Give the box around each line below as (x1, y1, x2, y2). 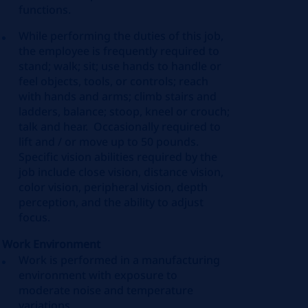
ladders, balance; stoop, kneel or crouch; (19, 104, 230, 119)
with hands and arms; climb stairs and (19, 89, 217, 104)
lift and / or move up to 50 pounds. (19, 134, 199, 149)
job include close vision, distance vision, (19, 164, 224, 179)
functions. (19, 2, 71, 17)
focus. (19, 210, 51, 225)
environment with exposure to (19, 267, 178, 283)
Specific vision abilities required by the (19, 149, 218, 164)
